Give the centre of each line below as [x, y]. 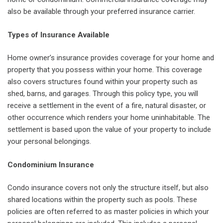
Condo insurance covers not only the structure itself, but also [108, 188]
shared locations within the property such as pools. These [102, 200]
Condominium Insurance [51, 165]
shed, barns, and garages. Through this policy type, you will [103, 94]
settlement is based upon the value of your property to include [109, 129]
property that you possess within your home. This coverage [105, 70]
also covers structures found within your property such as [103, 82]
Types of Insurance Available [58, 35]
